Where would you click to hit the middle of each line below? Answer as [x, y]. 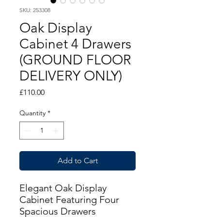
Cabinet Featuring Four [69, 199]
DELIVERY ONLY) [71, 76]
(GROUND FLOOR [75, 60]
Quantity [32, 113]
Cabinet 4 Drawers [75, 44]
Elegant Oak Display [63, 188]
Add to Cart [77, 160]
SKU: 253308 [35, 10]
